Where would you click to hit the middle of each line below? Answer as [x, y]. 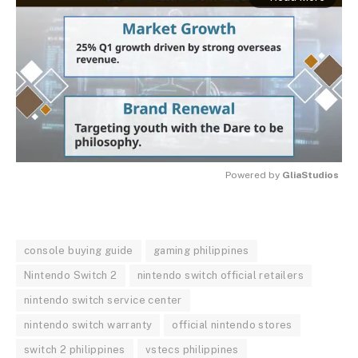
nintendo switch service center [103, 300]
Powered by [254, 175]
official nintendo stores [232, 325]
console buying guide [79, 251]
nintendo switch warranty [88, 325]
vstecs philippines [192, 350]
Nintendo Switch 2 [71, 276]
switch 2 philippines [75, 350]
